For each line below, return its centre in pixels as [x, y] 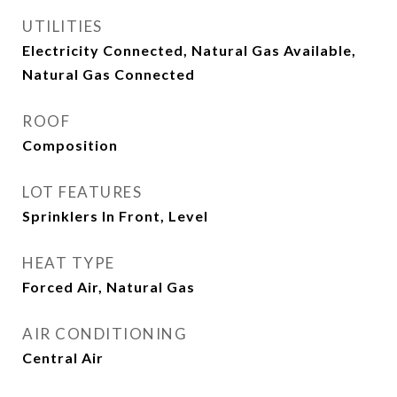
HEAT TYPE [69, 263]
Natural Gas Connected [109, 74]
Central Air [63, 358]
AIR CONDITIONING [105, 334]
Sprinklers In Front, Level [115, 216]
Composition [70, 145]
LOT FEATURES [82, 192]
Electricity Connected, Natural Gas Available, [189, 50]
